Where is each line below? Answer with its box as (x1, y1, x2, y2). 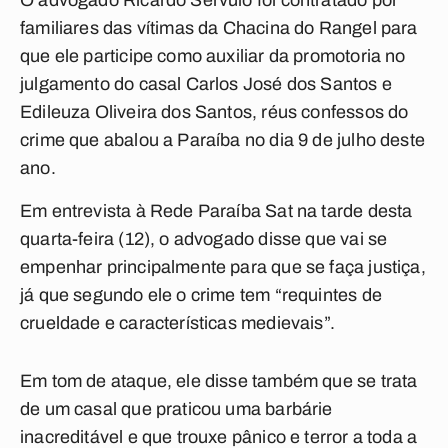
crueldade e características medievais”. (20, 313, 336, 333)
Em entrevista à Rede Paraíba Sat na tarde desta (20, 201, 413, 221)
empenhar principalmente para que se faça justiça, (20, 257, 426, 277)
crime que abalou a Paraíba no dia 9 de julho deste (20, 130, 425, 150)
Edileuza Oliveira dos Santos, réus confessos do (20, 102, 409, 122)
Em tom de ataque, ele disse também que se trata (20, 371, 418, 391)
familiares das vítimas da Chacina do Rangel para (20, 18, 418, 38)
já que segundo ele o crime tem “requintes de (20, 285, 382, 305)
